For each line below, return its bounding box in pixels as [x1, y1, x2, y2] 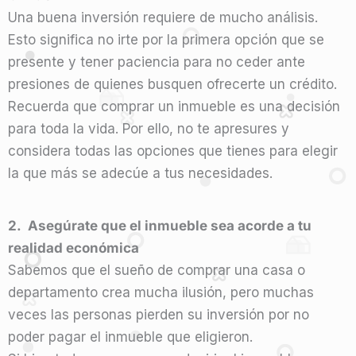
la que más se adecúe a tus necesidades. [8, 164, 277, 181]
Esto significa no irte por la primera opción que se [8, 31, 324, 48]
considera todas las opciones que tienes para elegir [8, 142, 338, 159]
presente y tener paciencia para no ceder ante [8, 53, 305, 70]
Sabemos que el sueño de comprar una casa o [8, 261, 305, 278]
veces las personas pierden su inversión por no [8, 306, 309, 323]
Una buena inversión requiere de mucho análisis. [8, 9, 318, 25]
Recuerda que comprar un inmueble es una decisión [8, 98, 340, 114]
